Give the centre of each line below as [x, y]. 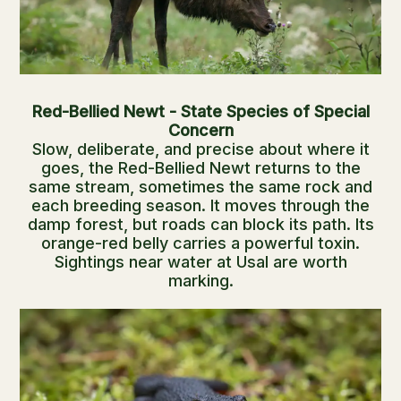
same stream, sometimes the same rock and [200, 187]
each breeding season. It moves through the [200, 206]
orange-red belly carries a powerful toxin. [200, 243]
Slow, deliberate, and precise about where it [200, 149]
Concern [200, 131]
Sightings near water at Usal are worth [200, 262]
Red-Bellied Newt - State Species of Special [200, 112]
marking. [200, 281]
